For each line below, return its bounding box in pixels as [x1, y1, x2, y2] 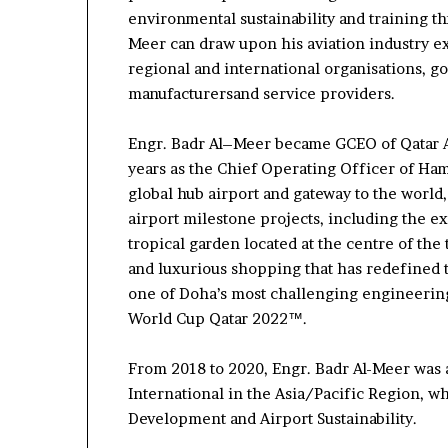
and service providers [233, 83, 391, 103]
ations [378, 58, 422, 78]
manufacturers [128, 83, 233, 103]
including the [328, 208, 426, 228]
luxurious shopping [158, 258, 301, 278]
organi [324, 58, 371, 78]
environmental [128, 8, 240, 28]
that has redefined [301, 258, 444, 278]
